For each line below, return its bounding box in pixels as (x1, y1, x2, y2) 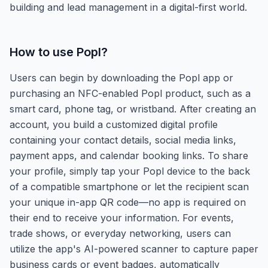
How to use (10, 44, 77, 59)
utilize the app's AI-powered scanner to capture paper (10, 242, 258, 255)
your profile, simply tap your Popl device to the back (10, 165, 250, 177)
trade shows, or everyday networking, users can (10, 227, 231, 239)
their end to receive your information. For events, (10, 211, 234, 224)
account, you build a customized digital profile (10, 118, 218, 130)
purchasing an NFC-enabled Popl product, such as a (10, 87, 251, 99)
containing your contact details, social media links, (10, 133, 236, 146)
